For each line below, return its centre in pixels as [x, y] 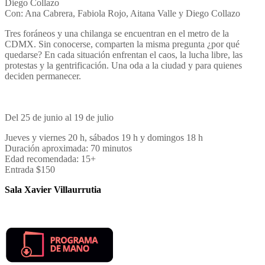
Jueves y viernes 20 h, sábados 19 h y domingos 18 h [104, 138]
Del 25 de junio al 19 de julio [59, 118]
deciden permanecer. [43, 76]
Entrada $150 [30, 170]
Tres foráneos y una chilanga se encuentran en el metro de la [117, 34]
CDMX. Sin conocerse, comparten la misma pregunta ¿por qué [122, 44]
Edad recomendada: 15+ [50, 159]
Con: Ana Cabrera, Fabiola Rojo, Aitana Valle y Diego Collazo [122, 14]
